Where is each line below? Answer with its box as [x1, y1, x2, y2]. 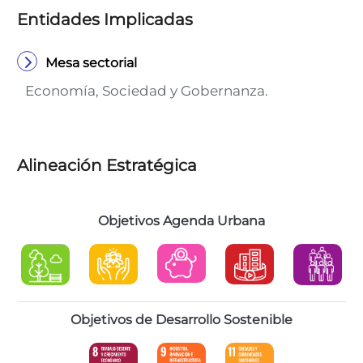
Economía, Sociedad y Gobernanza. [25, 83, 268, 99]
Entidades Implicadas [17, 10, 193, 29]
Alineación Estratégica [17, 156, 197, 175]
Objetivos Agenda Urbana [98, 213, 265, 228]
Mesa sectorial [45, 55, 137, 70]
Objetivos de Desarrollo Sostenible [70, 312, 293, 327]
